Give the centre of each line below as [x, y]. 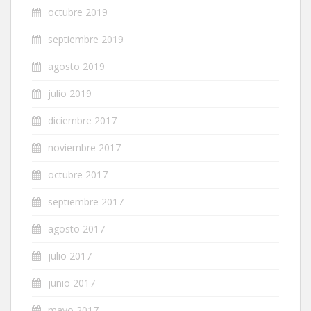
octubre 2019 [78, 12]
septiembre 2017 [86, 201]
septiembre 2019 [86, 39]
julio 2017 [70, 255]
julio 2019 [70, 93]
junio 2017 [72, 283]
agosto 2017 [76, 228]
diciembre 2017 [82, 120]
